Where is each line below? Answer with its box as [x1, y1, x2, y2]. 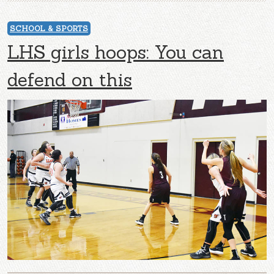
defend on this [7, 68, 132, 92]
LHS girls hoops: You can [7, 40, 224, 64]
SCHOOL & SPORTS [10, 24, 88, 34]
